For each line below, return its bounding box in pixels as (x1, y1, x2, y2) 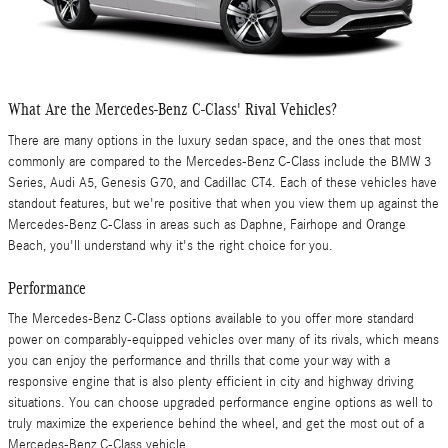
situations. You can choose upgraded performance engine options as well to (8, 395, 433, 411)
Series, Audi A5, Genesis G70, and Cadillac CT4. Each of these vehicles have (8, 174, 437, 191)
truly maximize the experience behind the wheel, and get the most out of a (8, 416, 424, 432)
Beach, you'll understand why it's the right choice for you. (8, 237, 333, 254)
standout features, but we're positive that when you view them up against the (8, 195, 439, 212)
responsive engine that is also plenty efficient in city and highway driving (8, 374, 414, 390)
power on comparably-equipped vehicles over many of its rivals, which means (8, 332, 439, 348)
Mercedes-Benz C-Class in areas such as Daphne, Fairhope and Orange (8, 216, 406, 233)
